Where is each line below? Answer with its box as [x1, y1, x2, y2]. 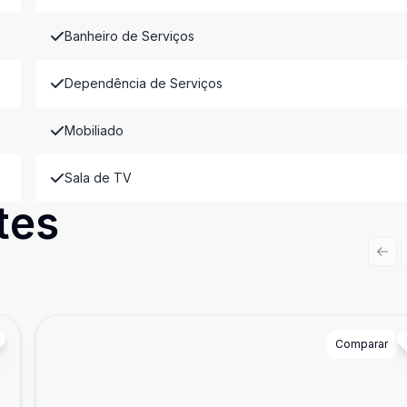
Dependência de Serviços [64, 75, 223, 91]
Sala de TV [64, 170, 132, 185]
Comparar [334, 337, 388, 351]
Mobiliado [64, 123, 124, 138]
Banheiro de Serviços [64, 28, 194, 44]
